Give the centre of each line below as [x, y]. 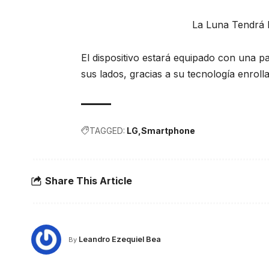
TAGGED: [107, 130]
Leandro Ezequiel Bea [120, 240]
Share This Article [89, 181]
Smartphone [168, 130]
